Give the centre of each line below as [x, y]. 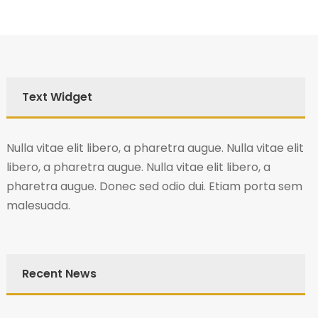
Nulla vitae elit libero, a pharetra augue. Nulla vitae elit [155, 148]
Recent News [59, 274]
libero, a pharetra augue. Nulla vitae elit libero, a [138, 167]
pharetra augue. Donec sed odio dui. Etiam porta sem [154, 186]
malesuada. [38, 205]
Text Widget [57, 97]
